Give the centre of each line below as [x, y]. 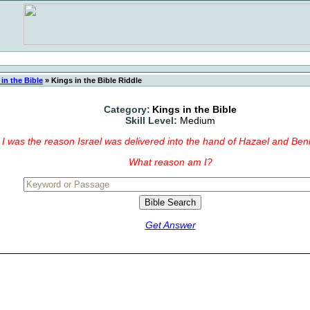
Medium [198, 120]
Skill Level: [151, 120]
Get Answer [170, 225]
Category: [127, 109]
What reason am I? [170, 162]
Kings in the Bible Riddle [95, 80]
